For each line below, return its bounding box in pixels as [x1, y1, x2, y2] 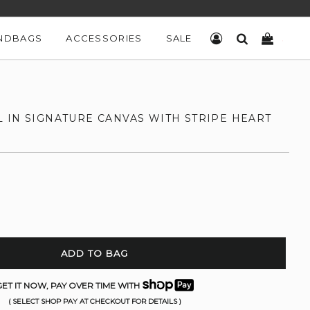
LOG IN [223, 33, 260, 44]
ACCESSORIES [66, 33, 143, 44]
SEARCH [248, 33, 292, 44]
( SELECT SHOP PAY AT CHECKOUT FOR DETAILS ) [8, 297, 181, 306]
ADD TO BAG [60, 248, 129, 259]
